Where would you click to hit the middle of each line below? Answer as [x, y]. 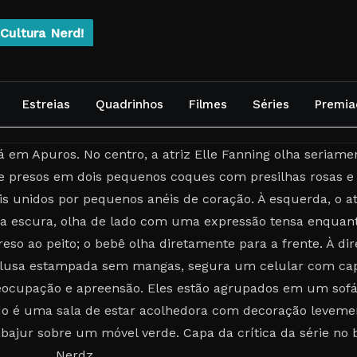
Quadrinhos [129, 104]
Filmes [208, 104]
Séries [271, 104]
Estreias [46, 104]
